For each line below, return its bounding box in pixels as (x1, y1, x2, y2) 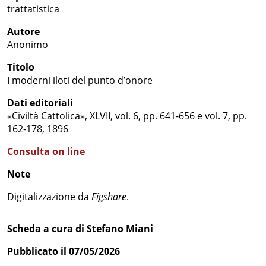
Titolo (7, 61, 34, 74)
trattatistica (7, 2, 59, 15)
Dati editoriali (7, 96, 73, 109)
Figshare (91, 190, 126, 203)
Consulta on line (7, 145, 85, 158)
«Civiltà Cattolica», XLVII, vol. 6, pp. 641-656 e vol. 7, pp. (7, 109, 247, 122)
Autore (7, 25, 40, 38)
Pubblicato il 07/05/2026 (7, 245, 120, 258)
